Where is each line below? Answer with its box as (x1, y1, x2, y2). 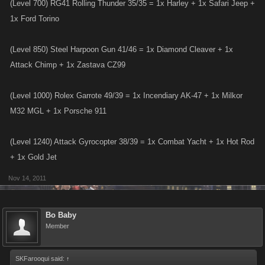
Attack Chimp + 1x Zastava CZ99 (10, 60, 125, 69)
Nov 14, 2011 (8, 174, 46, 182)
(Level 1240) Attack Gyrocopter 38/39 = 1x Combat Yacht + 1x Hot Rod (10, 137, 254, 146)
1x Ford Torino (10, 14, 59, 23)
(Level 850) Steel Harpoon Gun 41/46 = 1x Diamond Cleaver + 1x (10, 45, 233, 54)
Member (46, 222, 69, 230)
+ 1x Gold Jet (10, 153, 57, 161)
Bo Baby (46, 211, 76, 219)
